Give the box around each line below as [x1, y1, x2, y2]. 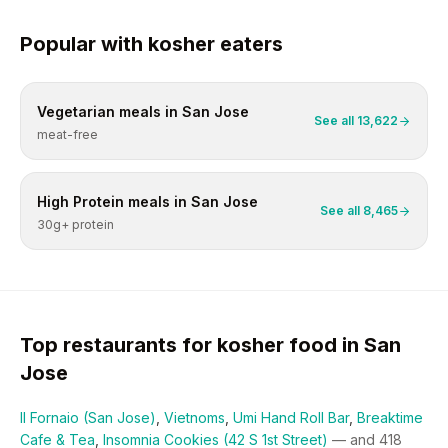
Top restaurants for [20, 333, 217, 357]
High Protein [37, 193, 124, 210]
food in [284, 333, 364, 357]
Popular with [20, 32, 148, 56]
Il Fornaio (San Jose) [20, 409, 156, 426]
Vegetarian [37, 103, 115, 120]
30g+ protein [37, 217, 114, 232]
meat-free [37, 127, 98, 142]
